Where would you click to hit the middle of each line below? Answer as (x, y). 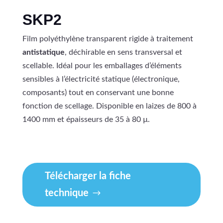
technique (66, 193)
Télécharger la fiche (88, 176)
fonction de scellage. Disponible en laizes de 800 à (109, 106)
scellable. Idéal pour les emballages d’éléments (102, 65)
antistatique (43, 52)
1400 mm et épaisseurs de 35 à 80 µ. (86, 119)
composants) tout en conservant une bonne (98, 92)
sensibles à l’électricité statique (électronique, (101, 79)
